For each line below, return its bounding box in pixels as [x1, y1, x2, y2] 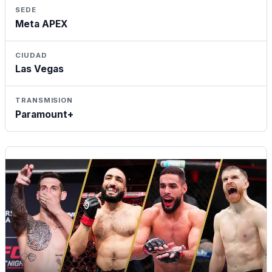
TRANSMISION [15, 96, 73, 105]
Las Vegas [15, 63, 64, 75]
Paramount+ [15, 108, 73, 120]
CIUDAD [15, 50, 47, 59]
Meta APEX [15, 18, 67, 30]
